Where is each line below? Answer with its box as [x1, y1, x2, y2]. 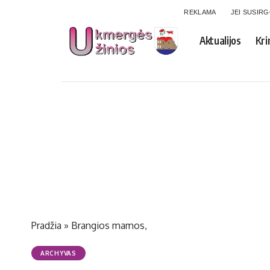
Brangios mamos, [71, 219, 147, 231]
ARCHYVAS [40, 250, 77, 257]
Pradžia [31, 219, 61, 231]
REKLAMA [184, 8, 216, 16]
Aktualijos [199, 34, 241, 47]
